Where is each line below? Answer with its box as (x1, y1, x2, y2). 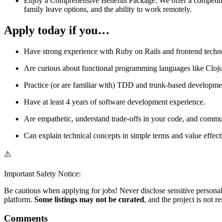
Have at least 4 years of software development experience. (24, 97, 207, 106)
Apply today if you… (4, 23, 110, 37)
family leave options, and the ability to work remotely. (24, 4, 194, 13)
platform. (4, 195, 34, 204)
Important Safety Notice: (4, 169, 81, 178)
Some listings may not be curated (34, 195, 144, 204)
